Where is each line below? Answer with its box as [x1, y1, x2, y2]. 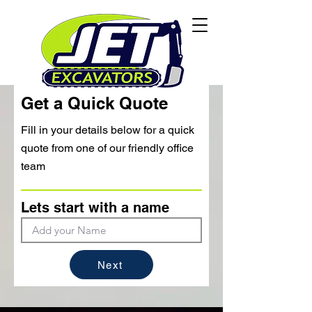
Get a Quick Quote [21, 93, 168, 113]
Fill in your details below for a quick [21, 123, 194, 136]
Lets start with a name [21, 199, 169, 216]
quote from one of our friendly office [21, 141, 194, 155]
